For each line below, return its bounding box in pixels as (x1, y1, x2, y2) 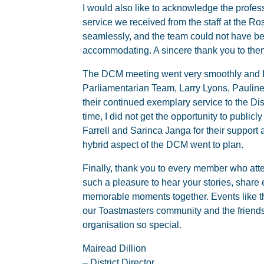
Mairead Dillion (82, 243, 146, 253)
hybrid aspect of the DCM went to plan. (82, 140, 243, 150)
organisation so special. (82, 220, 181, 230)
